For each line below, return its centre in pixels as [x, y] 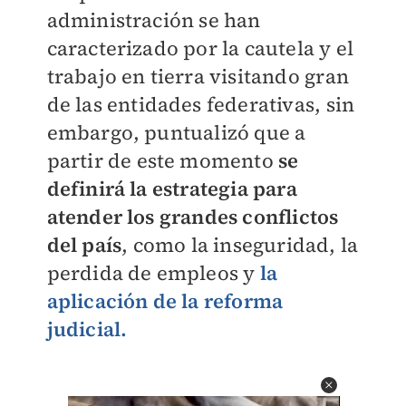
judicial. [87, 329]
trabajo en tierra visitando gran [198, 76]
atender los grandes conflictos [193, 217]
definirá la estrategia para [172, 188]
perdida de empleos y [153, 273]
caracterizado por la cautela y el [200, 48]
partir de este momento [163, 160]
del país [84, 245]
